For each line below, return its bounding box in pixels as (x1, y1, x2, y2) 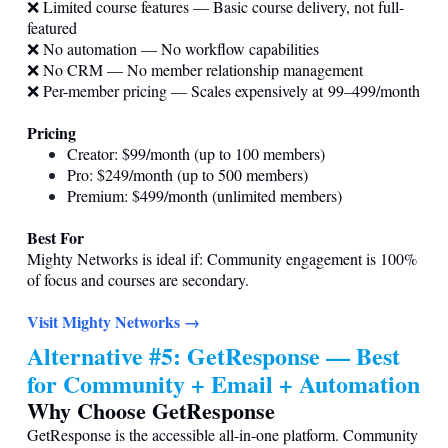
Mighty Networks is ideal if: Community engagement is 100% (27, 247, 417, 269)
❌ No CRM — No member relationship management (27, 58, 363, 80)
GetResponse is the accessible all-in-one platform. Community (27, 423, 418, 445)
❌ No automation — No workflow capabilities (27, 37, 319, 59)
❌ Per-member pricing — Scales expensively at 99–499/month (27, 79, 420, 101)
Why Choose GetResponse (27, 393, 275, 427)
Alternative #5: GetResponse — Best (27, 337, 400, 373)
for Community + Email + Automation (27, 365, 420, 401)
